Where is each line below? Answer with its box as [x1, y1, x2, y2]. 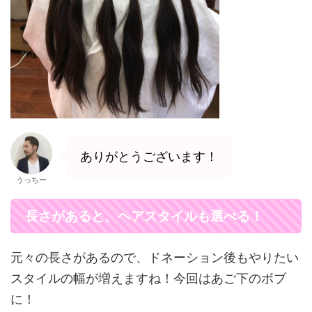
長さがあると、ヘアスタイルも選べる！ [25, 208, 263, 224]
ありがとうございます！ [80, 148, 218, 164]
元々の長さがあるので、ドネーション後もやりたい [10, 249, 299, 265]
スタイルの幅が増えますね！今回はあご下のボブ [10, 270, 286, 286]
